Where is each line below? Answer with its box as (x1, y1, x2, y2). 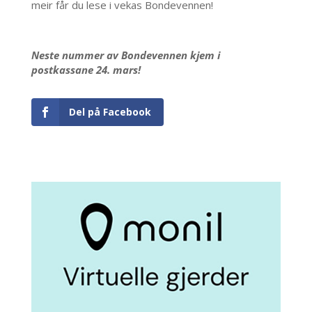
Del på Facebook (68, 105, 151, 119)
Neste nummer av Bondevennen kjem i (31, 48, 220, 63)
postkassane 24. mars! (31, 63, 141, 77)
